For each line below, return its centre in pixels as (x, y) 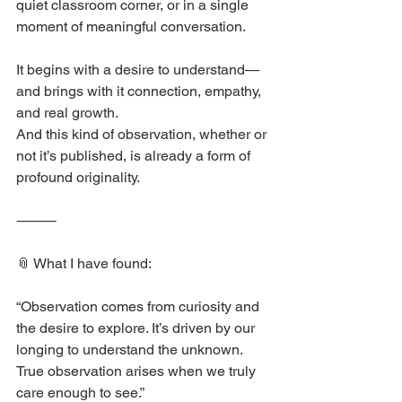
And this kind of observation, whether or (143, 135)
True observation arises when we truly (138, 371)
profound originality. (78, 178)
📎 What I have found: (84, 264)
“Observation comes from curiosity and (140, 307)
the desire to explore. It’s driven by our (137, 328)
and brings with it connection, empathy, (140, 92)
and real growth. (67, 113)
